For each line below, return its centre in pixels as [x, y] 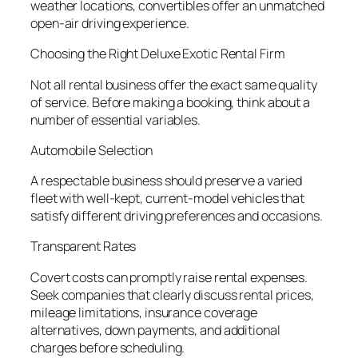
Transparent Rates [84, 247]
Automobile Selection [91, 150]
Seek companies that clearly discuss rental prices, [172, 294]
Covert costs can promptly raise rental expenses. [169, 277]
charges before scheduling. [108, 347]
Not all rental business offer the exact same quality [174, 84]
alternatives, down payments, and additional [155, 330]
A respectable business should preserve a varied [167, 181]
